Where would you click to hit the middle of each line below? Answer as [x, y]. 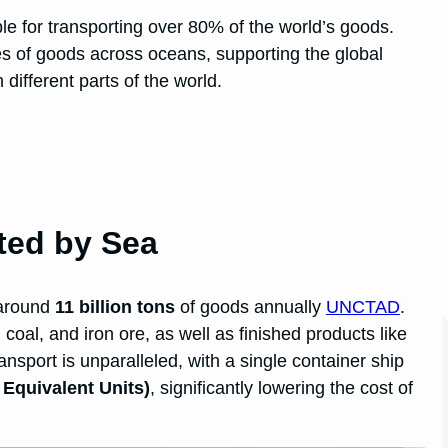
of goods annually [251, 306]
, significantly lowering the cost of [282, 387]
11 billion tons [115, 306]
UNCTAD [363, 306]
